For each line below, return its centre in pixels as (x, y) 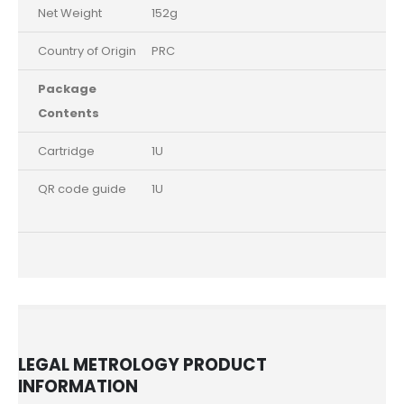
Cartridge (75, 151)
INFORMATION (78, 386)
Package (68, 88)
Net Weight (70, 13)
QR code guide (88, 188)
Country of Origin (87, 50)
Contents (69, 113)
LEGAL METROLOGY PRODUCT (142, 364)
